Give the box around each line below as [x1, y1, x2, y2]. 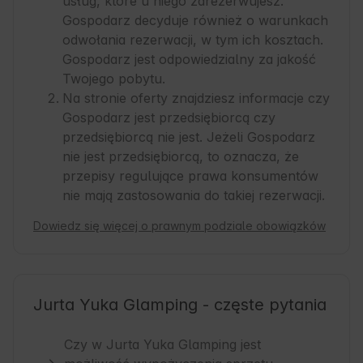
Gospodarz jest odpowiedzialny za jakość [62, 51, 316, 68]
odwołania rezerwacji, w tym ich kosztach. [62, 32, 323, 49]
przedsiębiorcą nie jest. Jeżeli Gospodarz [62, 129, 315, 146]
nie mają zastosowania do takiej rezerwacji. [62, 187, 325, 204]
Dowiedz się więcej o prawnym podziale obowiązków [33, 219, 326, 233]
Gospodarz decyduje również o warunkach [62, 12, 328, 29]
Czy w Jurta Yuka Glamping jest [64, 336, 262, 353]
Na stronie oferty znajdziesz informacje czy [62, 90, 330, 107]
